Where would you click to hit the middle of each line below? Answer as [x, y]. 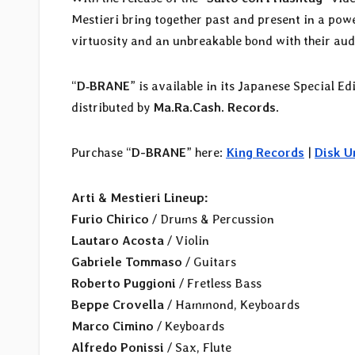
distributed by [112, 107]
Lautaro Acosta [118, 240]
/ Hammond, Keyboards [232, 304]
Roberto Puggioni [124, 283]
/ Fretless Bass [219, 283]
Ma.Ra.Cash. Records [214, 107]
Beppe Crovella [118, 304]
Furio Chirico [110, 219]
